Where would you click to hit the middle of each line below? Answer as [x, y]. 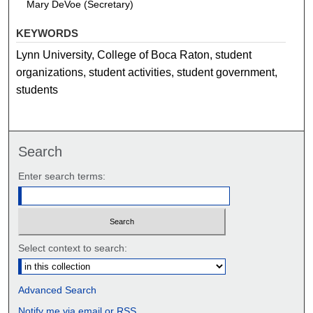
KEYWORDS [48, 34]
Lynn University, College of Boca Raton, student [134, 55]
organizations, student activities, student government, [147, 73]
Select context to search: [73, 248]
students [37, 90]
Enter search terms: [62, 176]
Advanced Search [58, 290]
